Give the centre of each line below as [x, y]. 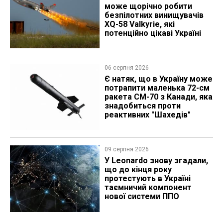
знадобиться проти [142, 106]
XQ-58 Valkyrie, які [139, 24]
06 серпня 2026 [126, 68]
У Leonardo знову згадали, [156, 161]
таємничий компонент [148, 188]
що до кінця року [138, 170]
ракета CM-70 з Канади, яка [158, 97]
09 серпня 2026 [126, 150]
